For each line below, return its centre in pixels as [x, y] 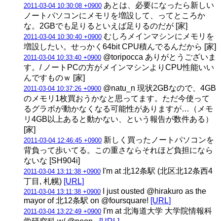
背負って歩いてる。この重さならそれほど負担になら [118, 150]
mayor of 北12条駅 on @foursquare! [87, 200]
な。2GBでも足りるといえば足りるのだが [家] [106, 26]
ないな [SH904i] [52, 160]
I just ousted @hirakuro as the [153, 191]
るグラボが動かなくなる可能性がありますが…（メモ [118, 109]
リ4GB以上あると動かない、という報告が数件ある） [118, 119]
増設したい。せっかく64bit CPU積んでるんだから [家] [120, 46]
